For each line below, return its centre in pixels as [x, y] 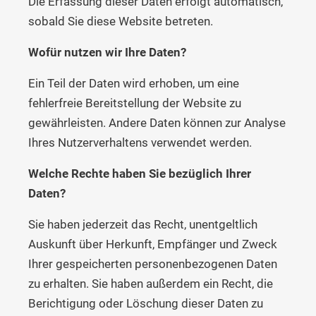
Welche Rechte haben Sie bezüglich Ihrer [140, 173]
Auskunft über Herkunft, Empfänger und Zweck [153, 244]
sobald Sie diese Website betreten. [121, 21]
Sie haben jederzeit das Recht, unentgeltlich [143, 224]
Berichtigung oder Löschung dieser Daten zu [146, 303]
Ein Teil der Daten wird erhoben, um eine [134, 83]
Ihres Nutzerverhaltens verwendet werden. [140, 142]
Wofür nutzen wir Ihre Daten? [107, 52]
